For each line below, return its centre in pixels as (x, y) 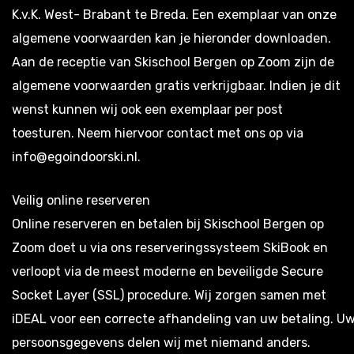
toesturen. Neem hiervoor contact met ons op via (158, 133)
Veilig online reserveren (81, 200)
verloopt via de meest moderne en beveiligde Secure (168, 271)
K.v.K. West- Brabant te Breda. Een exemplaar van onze (174, 14)
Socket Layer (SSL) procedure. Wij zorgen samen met (169, 295)
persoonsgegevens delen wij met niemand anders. (161, 342)
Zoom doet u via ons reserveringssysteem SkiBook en (170, 247)
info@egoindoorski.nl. (76, 156)
